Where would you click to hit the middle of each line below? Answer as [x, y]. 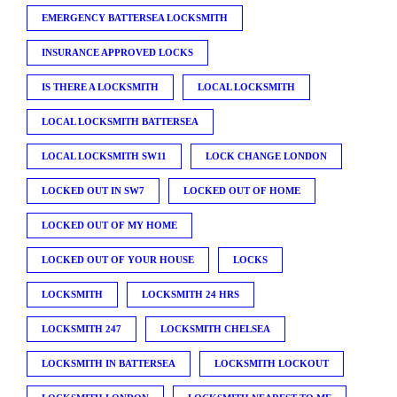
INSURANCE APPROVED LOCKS [117, 52]
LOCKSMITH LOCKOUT [272, 363]
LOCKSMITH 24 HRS [191, 294]
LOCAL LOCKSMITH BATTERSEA [120, 121]
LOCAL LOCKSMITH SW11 [104, 156]
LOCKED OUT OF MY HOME [109, 225]
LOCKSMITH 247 [82, 328]
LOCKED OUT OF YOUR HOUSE [118, 259]
